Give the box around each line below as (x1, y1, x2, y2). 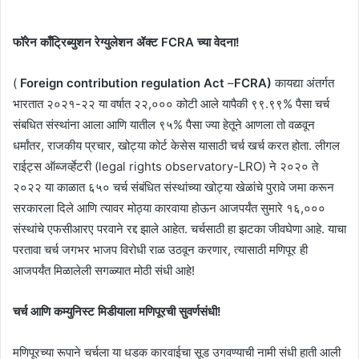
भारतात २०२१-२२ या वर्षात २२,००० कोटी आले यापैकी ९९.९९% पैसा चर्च (13, 95, 329, 111)
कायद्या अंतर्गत (275, 75, 334, 91)
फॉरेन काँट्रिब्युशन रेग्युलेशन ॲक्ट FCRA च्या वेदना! (13, 34, 240, 50)
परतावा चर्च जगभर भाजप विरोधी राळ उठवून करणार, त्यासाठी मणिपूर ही (13, 241, 308, 257)
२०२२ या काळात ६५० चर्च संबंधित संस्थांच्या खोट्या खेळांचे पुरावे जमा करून (13, 179, 334, 195)
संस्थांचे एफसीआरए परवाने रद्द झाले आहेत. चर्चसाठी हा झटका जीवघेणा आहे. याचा (13, 220, 346, 236)
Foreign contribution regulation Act (20, 75, 224, 91)
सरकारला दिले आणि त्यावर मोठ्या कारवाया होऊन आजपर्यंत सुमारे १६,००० (13, 200, 325, 216)
